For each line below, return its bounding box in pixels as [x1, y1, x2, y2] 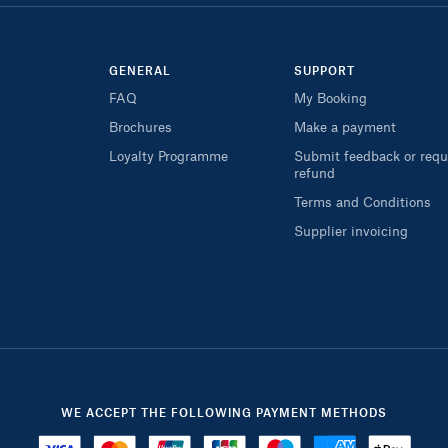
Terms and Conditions [293, 193, 431, 210]
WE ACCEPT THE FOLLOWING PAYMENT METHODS [61, 405, 387, 419]
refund [293, 164, 335, 181]
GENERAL [108, 63, 171, 77]
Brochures [108, 118, 172, 135]
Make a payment [293, 118, 396, 135]
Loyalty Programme [108, 147, 228, 164]
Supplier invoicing [293, 222, 408, 239]
